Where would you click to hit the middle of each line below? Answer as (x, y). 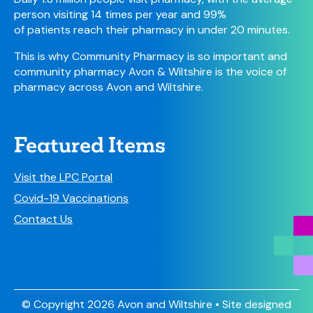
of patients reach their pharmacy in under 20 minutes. (152, 30)
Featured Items (90, 145)
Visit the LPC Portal (63, 177)
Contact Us (43, 219)
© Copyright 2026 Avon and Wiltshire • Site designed (156, 304)
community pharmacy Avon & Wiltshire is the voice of (150, 72)
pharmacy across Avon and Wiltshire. (109, 87)
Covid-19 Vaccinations (71, 198)
